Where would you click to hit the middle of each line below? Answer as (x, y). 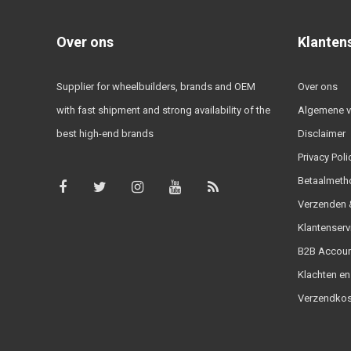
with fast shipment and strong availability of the (163, 110)
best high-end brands (105, 133)
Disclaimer (321, 133)
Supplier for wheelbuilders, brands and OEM (156, 86)
